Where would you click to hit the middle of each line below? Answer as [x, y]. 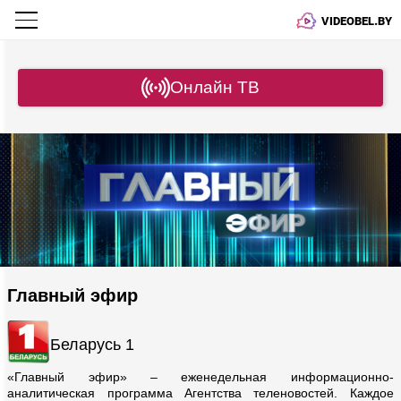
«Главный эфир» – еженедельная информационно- [200, 377]
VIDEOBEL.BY [357, 20]
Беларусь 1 [93, 344]
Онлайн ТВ [215, 88]
